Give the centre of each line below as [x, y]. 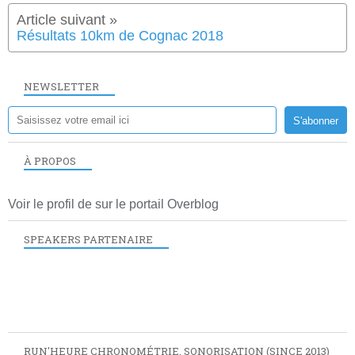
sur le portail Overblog [157, 204]
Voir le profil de [52, 204]
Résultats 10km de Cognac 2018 [120, 35]
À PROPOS [50, 160]
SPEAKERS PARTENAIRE [88, 239]
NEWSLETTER [61, 86]
